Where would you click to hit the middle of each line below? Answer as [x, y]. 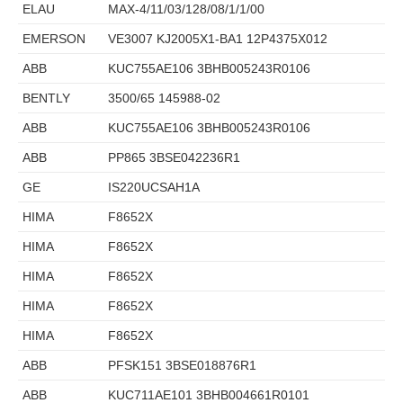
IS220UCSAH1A [154, 187]
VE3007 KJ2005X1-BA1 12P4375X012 [218, 38]
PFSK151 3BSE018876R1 [182, 365]
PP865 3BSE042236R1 [174, 157]
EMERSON [54, 38]
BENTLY [46, 98]
